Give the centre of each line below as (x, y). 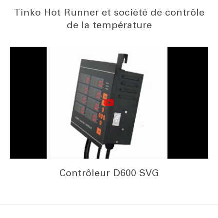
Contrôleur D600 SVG (109, 173)
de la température (109, 25)
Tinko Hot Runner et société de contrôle (109, 12)
